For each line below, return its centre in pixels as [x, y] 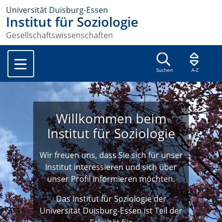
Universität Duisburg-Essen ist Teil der [111, 211]
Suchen [164, 70]
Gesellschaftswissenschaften [59, 35]
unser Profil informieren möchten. [111, 179]
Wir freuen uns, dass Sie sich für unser [111, 155]
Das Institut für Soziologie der [111, 199]
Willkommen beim [111, 119]
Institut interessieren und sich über [111, 167]
